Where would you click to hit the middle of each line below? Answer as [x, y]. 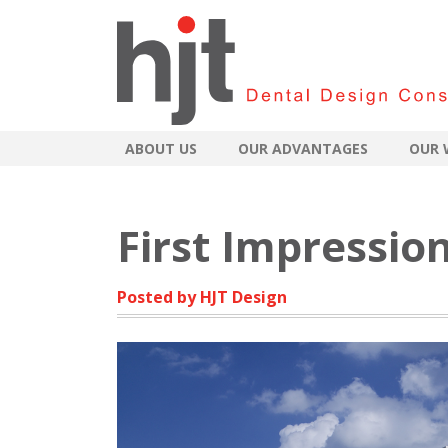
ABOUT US [161, 149]
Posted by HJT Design [202, 297]
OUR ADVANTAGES [303, 149]
